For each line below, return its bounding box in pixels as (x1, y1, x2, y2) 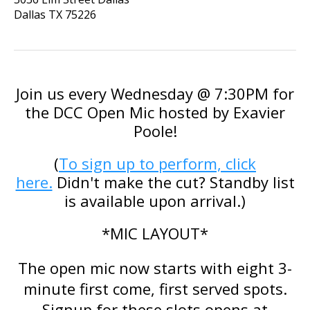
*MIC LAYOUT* (102, 223, 208, 244)
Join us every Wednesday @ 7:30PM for (16, 83, 294, 104)
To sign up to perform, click (59, 153, 256, 174)
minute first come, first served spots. (23, 278, 287, 299)
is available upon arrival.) (64, 190, 246, 211)
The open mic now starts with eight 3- (18, 257, 292, 278)
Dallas (14, 7, 46, 22)
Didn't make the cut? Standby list (52, 172, 295, 192)
